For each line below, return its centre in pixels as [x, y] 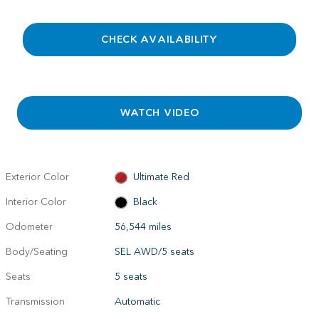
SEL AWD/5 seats [155, 251]
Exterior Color [37, 177]
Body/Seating [37, 251]
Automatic [138, 301]
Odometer [29, 226]
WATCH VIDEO [159, 113]
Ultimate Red [161, 177]
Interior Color [36, 202]
